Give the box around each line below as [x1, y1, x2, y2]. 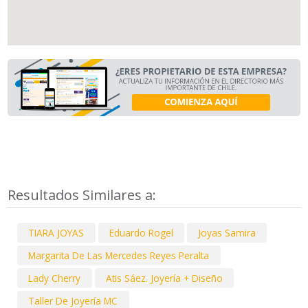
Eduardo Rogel [109, 225, 173, 239]
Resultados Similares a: [8, 185, 160, 204]
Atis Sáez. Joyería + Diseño [105, 272, 223, 285]
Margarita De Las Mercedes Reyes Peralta [28, 248, 210, 262]
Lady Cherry [28, 272, 81, 285]
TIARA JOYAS [28, 225, 85, 239]
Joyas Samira [198, 225, 256, 239]
